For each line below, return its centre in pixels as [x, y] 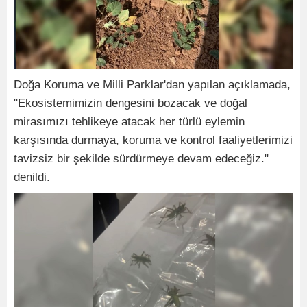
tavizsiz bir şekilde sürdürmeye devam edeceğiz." [141, 158]
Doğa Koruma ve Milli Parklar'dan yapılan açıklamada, [152, 84]
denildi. [32, 177]
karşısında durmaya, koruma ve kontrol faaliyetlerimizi [153, 140]
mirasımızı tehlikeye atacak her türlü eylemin [129, 121]
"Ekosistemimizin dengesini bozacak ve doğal [131, 103]
